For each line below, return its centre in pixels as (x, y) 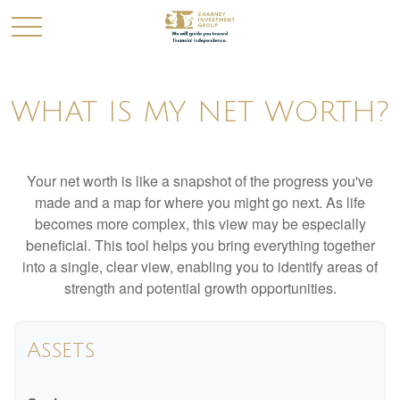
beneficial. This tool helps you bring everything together (200, 245)
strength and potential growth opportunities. (200, 288)
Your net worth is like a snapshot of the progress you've (200, 181)
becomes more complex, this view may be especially (200, 224)
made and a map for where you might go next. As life (200, 202)
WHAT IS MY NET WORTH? (200, 112)
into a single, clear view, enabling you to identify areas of (200, 267)
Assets (61, 350)
